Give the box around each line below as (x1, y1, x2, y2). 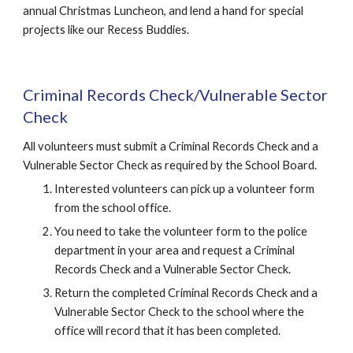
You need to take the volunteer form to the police (54, 225, 308, 238)
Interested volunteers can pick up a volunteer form (54, 182, 315, 195)
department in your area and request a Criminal (54, 243, 295, 257)
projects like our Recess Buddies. (23, 23, 190, 36)
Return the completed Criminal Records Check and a (54, 286, 318, 299)
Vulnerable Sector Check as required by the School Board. (23, 158, 318, 172)
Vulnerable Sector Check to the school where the (54, 305, 305, 318)
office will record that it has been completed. (54, 324, 281, 337)
